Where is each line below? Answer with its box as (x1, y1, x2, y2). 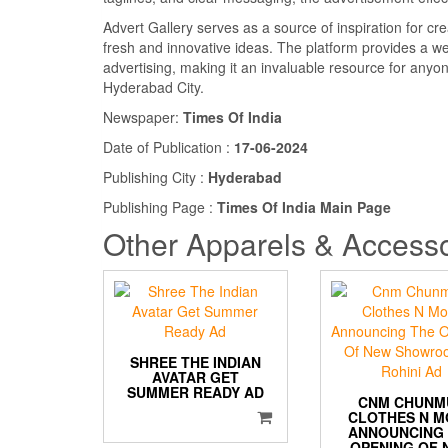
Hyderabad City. (103, 77, 204, 98)
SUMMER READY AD (126, 382, 264, 403)
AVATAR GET (151, 367, 239, 388)
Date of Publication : (103, 137, 234, 158)
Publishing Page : (103, 197, 217, 218)
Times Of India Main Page (217, 197, 391, 218)
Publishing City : (103, 167, 208, 188)
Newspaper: (103, 107, 183, 128)
